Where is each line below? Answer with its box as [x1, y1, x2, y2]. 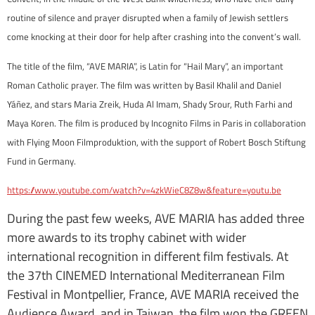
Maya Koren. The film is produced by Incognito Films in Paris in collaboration [7, 115, 306, 130]
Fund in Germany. [7, 153, 76, 168]
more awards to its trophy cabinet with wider [7, 227, 246, 247]
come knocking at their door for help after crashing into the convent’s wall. [7, 30, 301, 44]
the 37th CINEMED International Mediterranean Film [7, 265, 285, 285]
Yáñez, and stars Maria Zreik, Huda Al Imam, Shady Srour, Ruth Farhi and [7, 96, 292, 111]
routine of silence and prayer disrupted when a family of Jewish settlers [7, 11, 288, 25]
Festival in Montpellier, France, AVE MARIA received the [7, 284, 299, 304]
